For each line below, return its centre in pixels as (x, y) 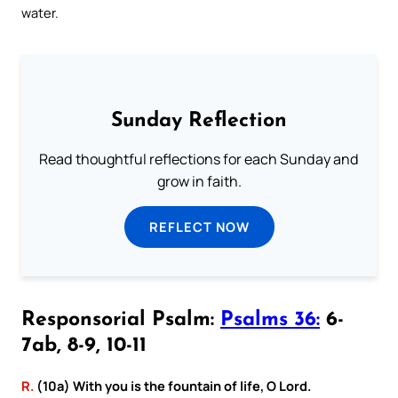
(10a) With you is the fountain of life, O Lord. (172, 385)
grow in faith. (199, 181)
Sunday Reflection (199, 121)
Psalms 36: (270, 320)
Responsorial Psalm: (121, 320)
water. (40, 12)
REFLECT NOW (199, 226)
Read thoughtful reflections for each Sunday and (199, 159)
